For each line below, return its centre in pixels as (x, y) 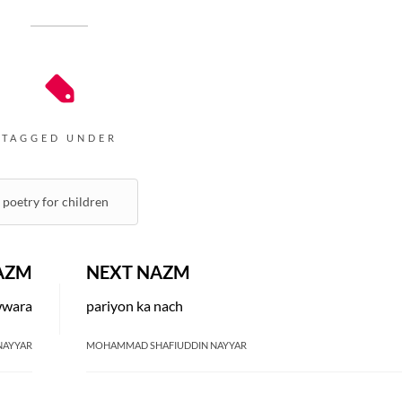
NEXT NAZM (138, 272)
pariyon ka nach (135, 306)
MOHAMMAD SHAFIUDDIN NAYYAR (166, 345)
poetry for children (56, 201)
